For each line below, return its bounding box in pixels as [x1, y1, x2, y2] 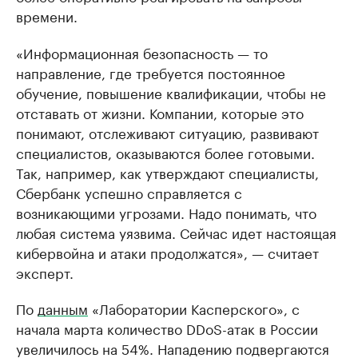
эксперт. [16, 261, 74, 283]
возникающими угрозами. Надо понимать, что [16, 201, 316, 223]
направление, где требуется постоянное [16, 62, 285, 83]
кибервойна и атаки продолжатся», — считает [16, 241, 319, 263]
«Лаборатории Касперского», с [88, 297, 300, 319]
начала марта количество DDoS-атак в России [16, 317, 318, 339]
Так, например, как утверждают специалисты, [16, 161, 319, 183]
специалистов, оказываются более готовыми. [16, 141, 315, 163]
